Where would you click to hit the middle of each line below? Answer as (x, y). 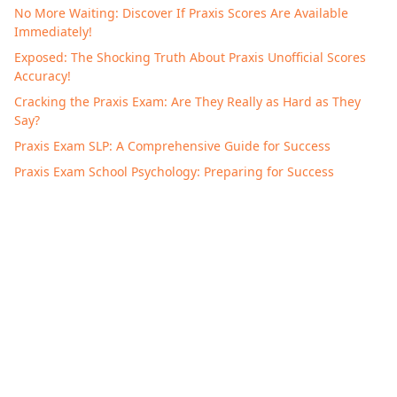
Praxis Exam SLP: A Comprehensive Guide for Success (172, 146)
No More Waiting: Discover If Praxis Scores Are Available (181, 13)
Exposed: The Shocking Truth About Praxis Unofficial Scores (190, 58)
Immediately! (53, 32)
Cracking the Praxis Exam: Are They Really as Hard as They (187, 102)
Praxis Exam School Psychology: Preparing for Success (174, 172)
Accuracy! (43, 76)
